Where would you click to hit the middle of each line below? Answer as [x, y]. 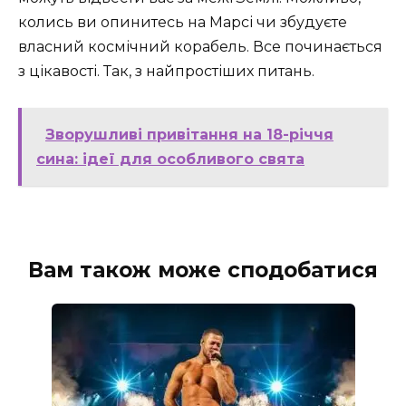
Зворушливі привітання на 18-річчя [189, 134]
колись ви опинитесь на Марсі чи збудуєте [183, 22]
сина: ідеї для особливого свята [170, 159]
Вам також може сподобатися [203, 270]
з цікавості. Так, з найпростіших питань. [166, 71]
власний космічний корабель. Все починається [200, 46]
